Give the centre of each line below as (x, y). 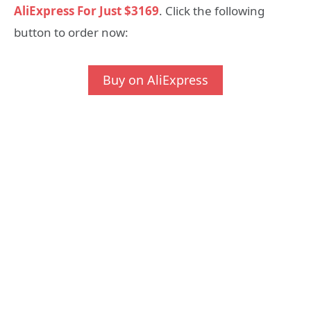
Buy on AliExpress (155, 79)
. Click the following (212, 11)
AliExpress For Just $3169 (86, 11)
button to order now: (71, 33)
